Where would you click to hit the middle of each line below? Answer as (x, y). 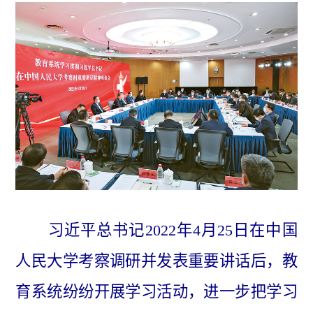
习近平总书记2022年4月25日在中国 (156, 230)
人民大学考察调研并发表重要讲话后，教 (156, 261)
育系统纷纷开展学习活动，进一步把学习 (156, 291)
